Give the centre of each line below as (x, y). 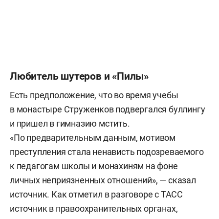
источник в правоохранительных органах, (94, 208)
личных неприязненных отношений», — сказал (103, 180)
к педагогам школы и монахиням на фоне (94, 166)
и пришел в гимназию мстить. (70, 123)
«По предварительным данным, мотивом (93, 137)
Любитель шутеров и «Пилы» (79, 76)
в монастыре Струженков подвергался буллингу (108, 109)
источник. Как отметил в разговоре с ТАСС (96, 194)
